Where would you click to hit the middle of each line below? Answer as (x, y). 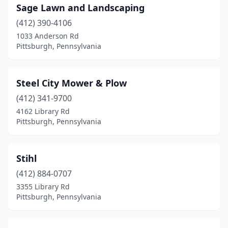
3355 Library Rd (43, 187)
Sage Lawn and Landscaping (80, 8)
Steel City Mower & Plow (72, 83)
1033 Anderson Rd (48, 36)
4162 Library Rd (43, 111)
